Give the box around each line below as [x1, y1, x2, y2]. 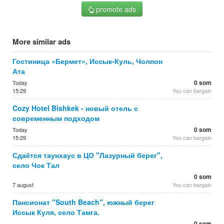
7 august [12, 180, 33, 188]
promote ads [94, 4, 136, 14]
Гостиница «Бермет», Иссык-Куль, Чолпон [12, 56, 162, 66]
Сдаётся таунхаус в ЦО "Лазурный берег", [12, 150, 162, 160]
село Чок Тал [12, 160, 59, 170]
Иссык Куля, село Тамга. [12, 207, 99, 217]
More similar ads [12, 36, 70, 47]
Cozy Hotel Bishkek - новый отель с [12, 103, 138, 113]
